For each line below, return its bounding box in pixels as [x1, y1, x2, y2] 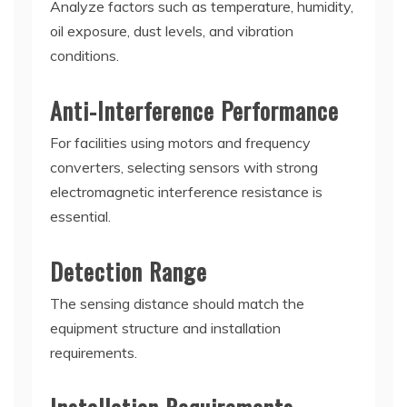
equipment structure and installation [50, 318, 281, 337]
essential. [50, 206, 111, 225]
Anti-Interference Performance [50, 92, 339, 128]
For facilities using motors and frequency [50, 133, 311, 152]
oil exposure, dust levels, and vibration [50, 21, 293, 40]
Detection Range [50, 253, 207, 289]
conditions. [50, 45, 119, 65]
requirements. [50, 342, 137, 362]
